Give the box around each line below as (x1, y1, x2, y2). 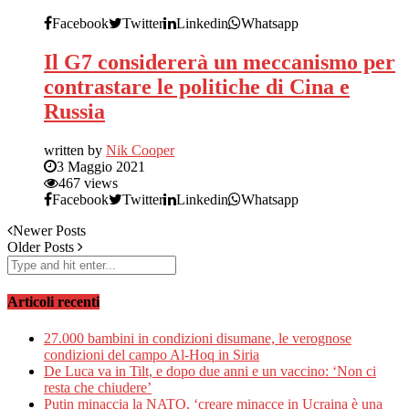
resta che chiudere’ (44, 379, 152, 395)
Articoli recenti (7, 294, 100, 310)
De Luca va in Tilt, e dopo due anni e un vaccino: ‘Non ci (44, 362, 376, 379)
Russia (44, 100, 105, 124)
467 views (58, 175, 118, 192)
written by (44, 142, 106, 159)
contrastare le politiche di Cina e (44, 75, 350, 100)
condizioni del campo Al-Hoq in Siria (44, 346, 259, 362)
